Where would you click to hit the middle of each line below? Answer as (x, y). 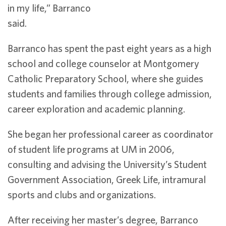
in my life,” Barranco (49, 8)
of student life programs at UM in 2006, (91, 149)
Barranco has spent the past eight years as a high (109, 48)
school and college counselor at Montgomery (103, 63)
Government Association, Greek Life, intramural (107, 179)
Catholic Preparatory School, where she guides (105, 78)
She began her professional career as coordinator (110, 134)
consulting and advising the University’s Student (107, 164)
